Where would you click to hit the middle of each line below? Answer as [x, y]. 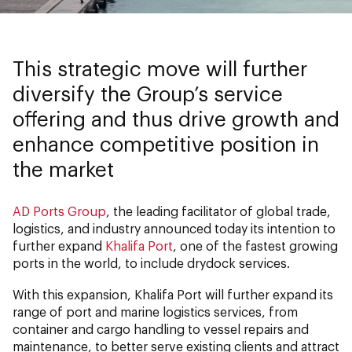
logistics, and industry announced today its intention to [174, 229]
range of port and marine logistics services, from [155, 312]
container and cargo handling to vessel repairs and [161, 329]
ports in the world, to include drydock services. [151, 263]
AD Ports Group [59, 211]
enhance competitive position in [166, 144]
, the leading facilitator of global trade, [218, 211]
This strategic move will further [160, 68]
